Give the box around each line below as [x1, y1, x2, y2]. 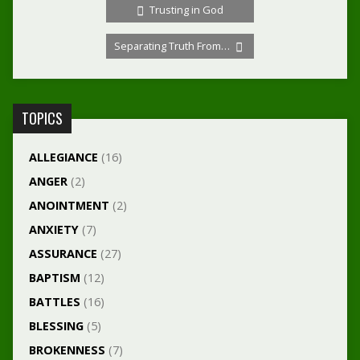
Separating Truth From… [114, 39, 232, 53]
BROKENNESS [28, 342, 105, 358]
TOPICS [21, 108, 63, 129]
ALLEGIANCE [28, 149, 98, 165]
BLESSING [28, 318, 84, 333]
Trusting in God [147, 2, 223, 17]
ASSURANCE [28, 246, 97, 261]
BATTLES [28, 294, 80, 309]
